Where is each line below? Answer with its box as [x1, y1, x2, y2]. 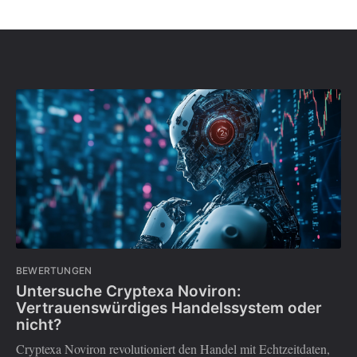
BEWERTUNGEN [16, 265, 92, 277]
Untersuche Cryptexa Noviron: [16, 281, 241, 300]
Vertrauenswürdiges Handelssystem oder [16, 298, 322, 317]
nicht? [16, 315, 61, 334]
